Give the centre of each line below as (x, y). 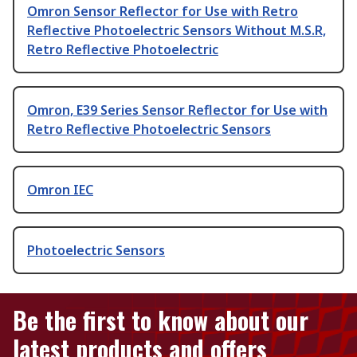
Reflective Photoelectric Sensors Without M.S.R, (177, 31)
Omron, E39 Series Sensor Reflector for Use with (177, 110)
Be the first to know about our (161, 320)
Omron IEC (60, 190)
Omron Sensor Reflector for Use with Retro (163, 12)
